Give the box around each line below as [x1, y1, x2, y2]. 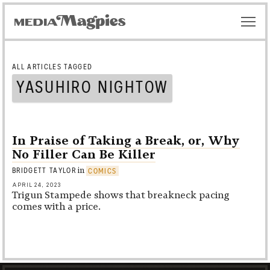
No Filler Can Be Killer [12, 147, 155, 162]
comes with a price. [12, 201, 101, 213]
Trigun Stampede [12, 189, 92, 201]
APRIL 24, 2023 [12, 181, 61, 189]
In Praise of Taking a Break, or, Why [12, 133, 240, 148]
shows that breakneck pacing [92, 189, 230, 201]
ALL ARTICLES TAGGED [12, 63, 93, 71]
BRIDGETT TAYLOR [12, 166, 76, 175]
